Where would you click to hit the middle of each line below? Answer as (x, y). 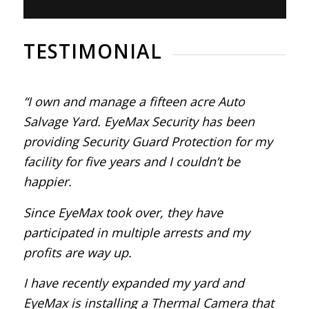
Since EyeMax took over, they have (123, 212)
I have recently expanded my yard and (133, 282)
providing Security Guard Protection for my (148, 142)
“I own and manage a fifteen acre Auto (134, 102)
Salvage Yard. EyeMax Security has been (139, 122)
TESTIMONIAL (92, 51)
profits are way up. (77, 252)
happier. (47, 182)
